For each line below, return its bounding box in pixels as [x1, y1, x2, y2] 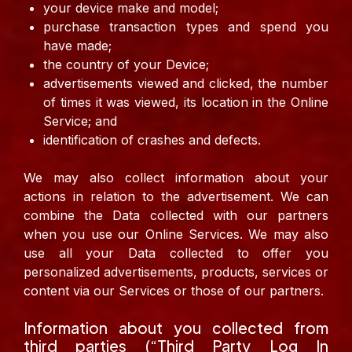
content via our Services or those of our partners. [24, 283, 324, 299]
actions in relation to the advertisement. [24, 189, 280, 205]
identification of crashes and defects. [43, 132, 261, 148]
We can [280, 189, 328, 205]
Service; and [43, 113, 117, 130]
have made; [43, 38, 112, 54]
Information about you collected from [24, 318, 328, 338]
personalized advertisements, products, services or [24, 264, 328, 280]
